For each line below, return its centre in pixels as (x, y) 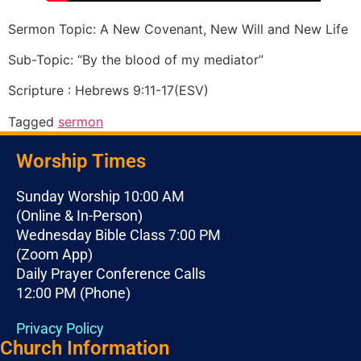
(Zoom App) (54, 254)
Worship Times (81, 161)
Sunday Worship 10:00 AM (100, 196)
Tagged (33, 121)
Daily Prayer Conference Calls (111, 273)
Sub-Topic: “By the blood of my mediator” (136, 59)
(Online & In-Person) (79, 215)
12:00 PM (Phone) (73, 293)
